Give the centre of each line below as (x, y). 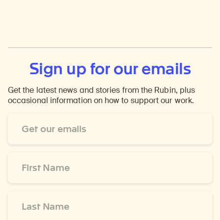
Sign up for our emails (110, 69)
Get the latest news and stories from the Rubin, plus (102, 90)
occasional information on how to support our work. (101, 101)
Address (23, 129)
